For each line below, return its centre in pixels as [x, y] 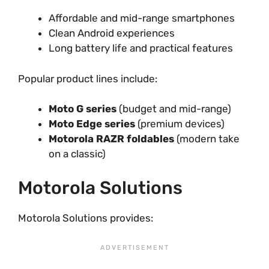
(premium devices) [180, 124]
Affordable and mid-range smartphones [142, 18]
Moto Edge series [92, 124]
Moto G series [83, 109]
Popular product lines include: [88, 78]
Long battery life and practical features [141, 48]
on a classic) [77, 154]
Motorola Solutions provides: [86, 218]
